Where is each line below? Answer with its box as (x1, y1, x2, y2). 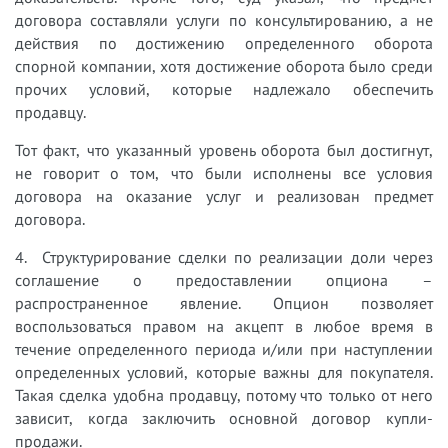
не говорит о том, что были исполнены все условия (15, 163, 433, 184)
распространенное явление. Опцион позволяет (15, 293, 433, 314)
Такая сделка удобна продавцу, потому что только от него (15, 385, 433, 406)
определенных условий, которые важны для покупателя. (15, 362, 433, 383)
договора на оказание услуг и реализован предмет (15, 186, 433, 207)
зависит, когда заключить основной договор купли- (15, 408, 433, 429)
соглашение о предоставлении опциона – (15, 270, 433, 291)
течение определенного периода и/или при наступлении (15, 339, 433, 360)
